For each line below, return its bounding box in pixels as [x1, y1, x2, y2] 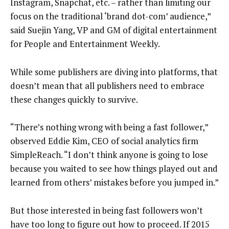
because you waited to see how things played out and [10, 163, 218, 175]
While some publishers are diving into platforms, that [10, 65, 218, 78]
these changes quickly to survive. [10, 93, 138, 105]
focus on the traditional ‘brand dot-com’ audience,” [10, 10, 211, 22]
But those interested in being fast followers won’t [10, 204, 203, 216]
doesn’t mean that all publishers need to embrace [10, 79, 204, 91]
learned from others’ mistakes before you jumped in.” [10, 176, 219, 189]
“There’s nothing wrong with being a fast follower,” [10, 121, 208, 133]
